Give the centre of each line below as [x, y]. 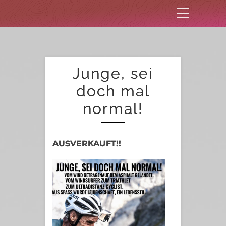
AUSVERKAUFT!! [87, 144]
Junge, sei [113, 73]
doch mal [113, 91]
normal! [113, 109]
